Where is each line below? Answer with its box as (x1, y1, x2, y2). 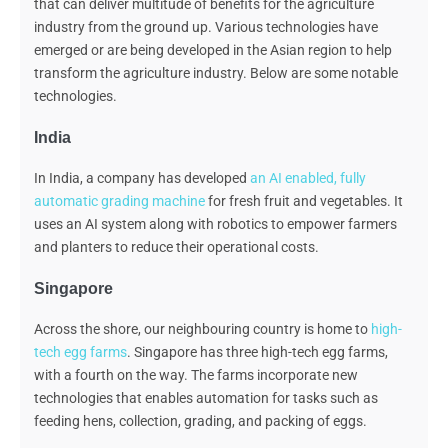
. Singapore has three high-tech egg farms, (127, 344, 388, 361)
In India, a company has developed (34, 170, 250, 187)
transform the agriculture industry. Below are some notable (34, 65, 398, 82)
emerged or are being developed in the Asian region (34, 42, 350, 59)
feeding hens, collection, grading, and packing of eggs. (34, 413, 373, 430)
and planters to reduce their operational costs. (34, 239, 322, 256)
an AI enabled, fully (250, 170, 366, 187)
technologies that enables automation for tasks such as (34, 390, 378, 407)
